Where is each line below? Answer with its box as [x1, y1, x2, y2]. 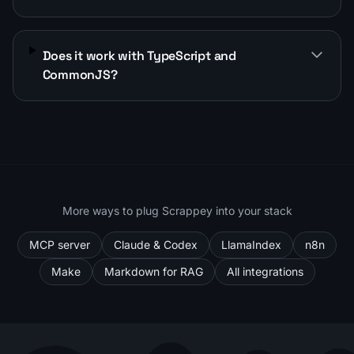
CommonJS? [42, 66, 118, 83]
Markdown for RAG [104, 264, 203, 278]
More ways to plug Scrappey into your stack [62, 203, 292, 217]
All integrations [226, 264, 303, 278]
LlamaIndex [221, 237, 281, 251]
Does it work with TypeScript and [42, 47, 236, 64]
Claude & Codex [114, 237, 198, 251]
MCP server [29, 237, 90, 251]
